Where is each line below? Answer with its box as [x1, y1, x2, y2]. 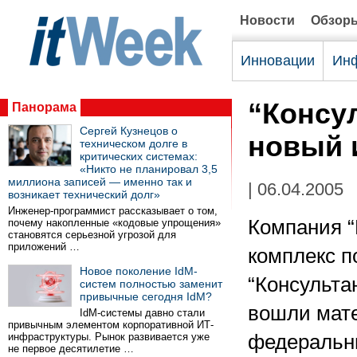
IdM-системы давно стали [80, 307, 205, 319]
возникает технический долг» [8, 188, 160, 201]
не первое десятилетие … [8, 343, 134, 355]
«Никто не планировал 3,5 [80, 163, 218, 175]
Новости [240, 14, 295, 27]
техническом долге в [80, 137, 187, 150]
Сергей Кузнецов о [80, 124, 178, 137]
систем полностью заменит [80, 277, 222, 290]
